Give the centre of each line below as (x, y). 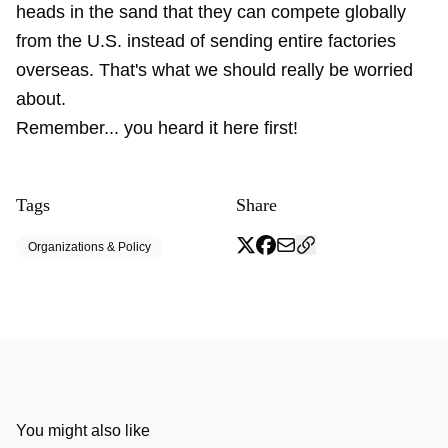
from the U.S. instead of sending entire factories (206, 41)
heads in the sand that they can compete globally (211, 12)
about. (41, 99)
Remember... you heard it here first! (157, 128)
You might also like (83, 430)
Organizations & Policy (89, 247)
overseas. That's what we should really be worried (214, 70)
